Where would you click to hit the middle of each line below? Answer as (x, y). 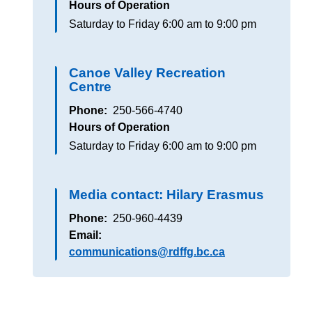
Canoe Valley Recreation (148, 73)
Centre (91, 87)
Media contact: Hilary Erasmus (167, 195)
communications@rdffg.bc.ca (147, 252)
